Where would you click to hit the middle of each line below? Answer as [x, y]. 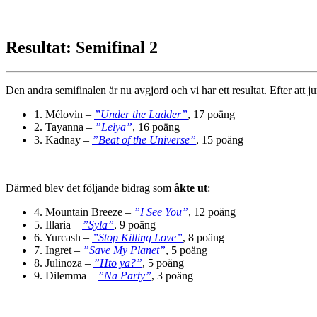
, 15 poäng [220, 139]
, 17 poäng [211, 114]
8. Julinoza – [64, 263]
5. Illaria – [58, 224]
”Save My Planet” [124, 250]
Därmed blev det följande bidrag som [90, 188]
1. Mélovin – [64, 114]
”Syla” [98, 224]
